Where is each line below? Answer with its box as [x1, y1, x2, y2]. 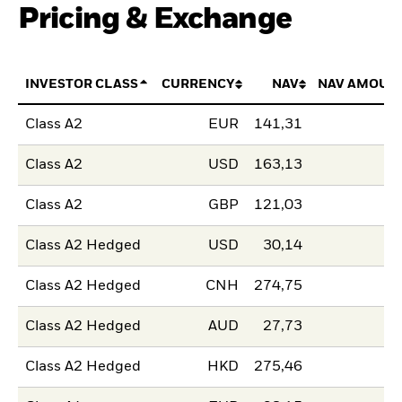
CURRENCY [161, 77, 235, 91]
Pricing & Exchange [18, 4, 292, 34]
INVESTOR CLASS [25, 77, 139, 91]
